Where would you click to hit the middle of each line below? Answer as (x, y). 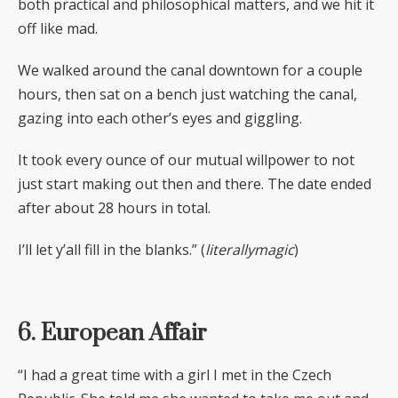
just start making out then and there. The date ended (195, 184)
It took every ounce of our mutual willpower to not (186, 160)
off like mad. (58, 29)
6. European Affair (112, 334)
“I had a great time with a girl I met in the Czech (175, 375)
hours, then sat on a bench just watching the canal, (187, 95)
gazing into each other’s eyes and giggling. (160, 119)
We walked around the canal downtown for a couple (190, 71)
